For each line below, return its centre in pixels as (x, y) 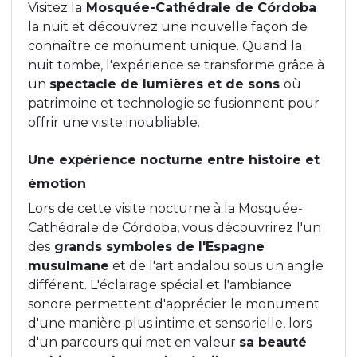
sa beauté (273, 342)
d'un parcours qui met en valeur (133, 342)
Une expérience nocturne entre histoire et (174, 159)
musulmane (69, 265)
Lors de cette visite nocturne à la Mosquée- (165, 208)
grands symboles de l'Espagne (157, 246)
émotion (57, 183)
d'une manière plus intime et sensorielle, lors (170, 323)
